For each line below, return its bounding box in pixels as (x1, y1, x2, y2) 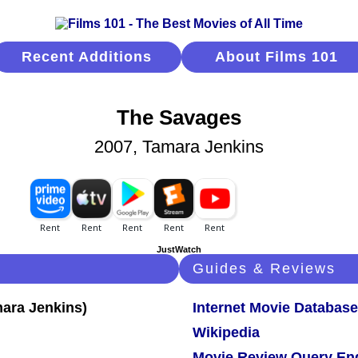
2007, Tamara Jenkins (94, 137, 264, 157)
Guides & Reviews (193, 261, 336, 277)
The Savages (117, 106, 241, 129)
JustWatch (157, 245, 201, 255)
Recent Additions (22, 49, 152, 65)
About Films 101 (214, 49, 338, 65)
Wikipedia (193, 324, 260, 341)
